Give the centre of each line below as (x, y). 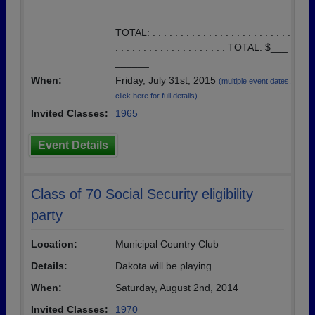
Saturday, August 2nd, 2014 (177, 288)
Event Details (73, 145)
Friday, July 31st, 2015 (167, 80)
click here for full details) (156, 96)
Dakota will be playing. (165, 266)
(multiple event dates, (255, 81)
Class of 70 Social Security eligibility (142, 194)
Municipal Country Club (167, 244)
